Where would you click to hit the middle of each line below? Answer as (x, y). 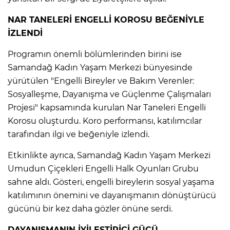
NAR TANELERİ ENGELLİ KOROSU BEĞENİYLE (106, 20)
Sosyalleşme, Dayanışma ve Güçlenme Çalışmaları (109, 94)
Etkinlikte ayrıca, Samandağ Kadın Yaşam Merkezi (109, 155)
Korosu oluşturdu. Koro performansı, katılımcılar (105, 121)
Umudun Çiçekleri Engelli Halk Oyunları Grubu (103, 168)
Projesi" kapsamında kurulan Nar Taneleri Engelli (107, 107)
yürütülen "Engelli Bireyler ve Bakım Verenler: (101, 81)
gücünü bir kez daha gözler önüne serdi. (90, 208)
